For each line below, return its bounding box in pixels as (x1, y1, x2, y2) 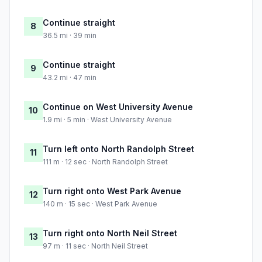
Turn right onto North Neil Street (43, 228, 177, 239)
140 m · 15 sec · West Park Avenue (43, 199, 157, 209)
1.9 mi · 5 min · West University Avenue (43, 115, 172, 125)
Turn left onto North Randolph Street (43, 144, 194, 154)
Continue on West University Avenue (43, 102, 193, 112)
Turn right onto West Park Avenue (43, 186, 181, 196)
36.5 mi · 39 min (43, 31, 96, 40)
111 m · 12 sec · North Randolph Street (43, 157, 168, 167)
